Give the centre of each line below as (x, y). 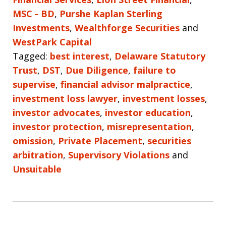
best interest (80, 56)
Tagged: (30, 56)
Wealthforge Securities (127, 27)
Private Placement (100, 140)
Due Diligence (97, 70)
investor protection (57, 126)
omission (33, 140)
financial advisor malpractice (125, 84)
